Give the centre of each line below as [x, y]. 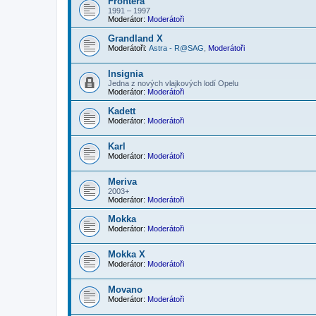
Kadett [122, 111]
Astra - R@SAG [176, 48]
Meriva [122, 182]
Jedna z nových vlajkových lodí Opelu [173, 84]
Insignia [126, 74]
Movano [125, 290]
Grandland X [135, 39]
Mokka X [127, 255]
